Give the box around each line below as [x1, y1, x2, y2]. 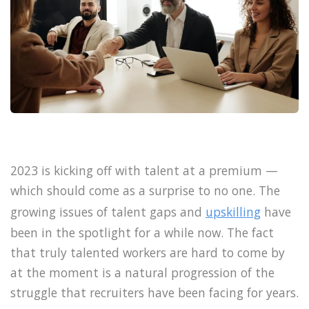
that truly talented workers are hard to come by [10, 243, 285, 261]
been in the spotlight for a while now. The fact [10, 223, 274, 241]
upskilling [206, 203, 261, 220]
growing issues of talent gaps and [10, 203, 206, 220]
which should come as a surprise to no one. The [10, 181, 280, 199]
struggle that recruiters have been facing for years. [10, 283, 299, 301]
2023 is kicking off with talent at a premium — [10, 161, 278, 179]
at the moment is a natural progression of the [10, 263, 275, 281]
